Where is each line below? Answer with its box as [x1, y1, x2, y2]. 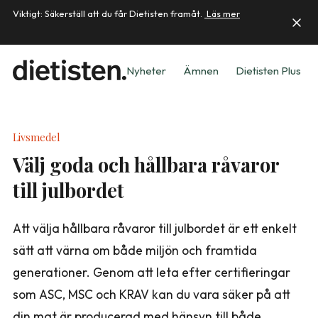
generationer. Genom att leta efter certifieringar [13, 265, 290, 280]
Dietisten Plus [236, 63, 301, 77]
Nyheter [126, 63, 166, 77]
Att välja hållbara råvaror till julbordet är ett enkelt [13, 221, 297, 236]
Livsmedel [13, 131, 60, 144]
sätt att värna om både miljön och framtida [13, 243, 257, 258]
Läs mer [204, 8, 240, 19]
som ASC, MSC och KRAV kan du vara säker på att [13, 287, 290, 302]
